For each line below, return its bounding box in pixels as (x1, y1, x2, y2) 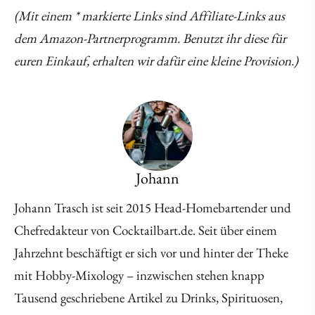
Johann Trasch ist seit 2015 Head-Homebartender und (14, 199, 291, 217)
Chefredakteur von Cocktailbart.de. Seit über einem (14, 221, 277, 239)
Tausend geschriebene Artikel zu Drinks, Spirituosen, (14, 289, 283, 307)
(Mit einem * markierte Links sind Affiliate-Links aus (14, 7, 285, 25)
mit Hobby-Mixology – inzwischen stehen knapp (14, 266, 264, 284)
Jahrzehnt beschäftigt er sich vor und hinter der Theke (14, 244, 288, 262)
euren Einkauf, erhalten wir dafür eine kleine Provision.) (14, 52, 298, 70)
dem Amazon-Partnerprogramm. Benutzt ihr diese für (14, 30, 286, 47)
